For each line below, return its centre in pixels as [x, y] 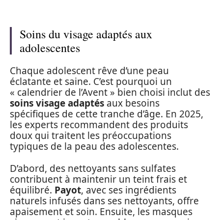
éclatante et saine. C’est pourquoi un [91, 82]
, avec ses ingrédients [129, 190]
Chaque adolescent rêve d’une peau [89, 71]
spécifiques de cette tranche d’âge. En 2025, [107, 114]
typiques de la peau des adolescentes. [94, 146]
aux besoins [132, 103]
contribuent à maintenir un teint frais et [98, 179]
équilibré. [32, 190]
